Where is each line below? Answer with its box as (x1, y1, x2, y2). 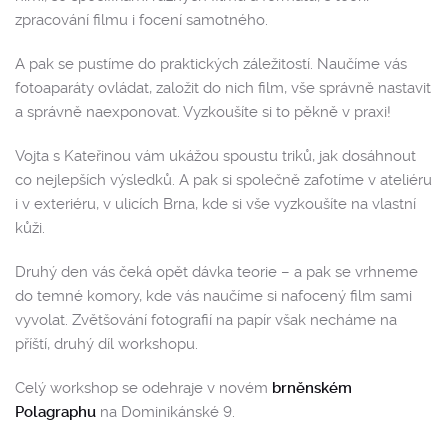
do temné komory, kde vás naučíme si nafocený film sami (15, 286, 412, 305)
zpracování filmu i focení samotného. (15, 10, 268, 29)
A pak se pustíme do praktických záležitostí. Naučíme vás (15, 54, 407, 73)
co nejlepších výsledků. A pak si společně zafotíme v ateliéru (15, 170, 432, 189)
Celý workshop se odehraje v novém (15, 378, 272, 397)
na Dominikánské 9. (96, 402, 235, 421)
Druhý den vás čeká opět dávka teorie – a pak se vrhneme (15, 262, 418, 281)
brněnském (272, 378, 352, 397)
